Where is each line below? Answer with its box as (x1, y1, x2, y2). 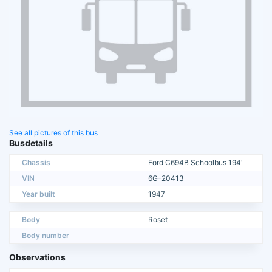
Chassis (22, 158, 50, 168)
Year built (22, 189, 55, 199)
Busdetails (9, 138, 53, 149)
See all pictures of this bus (9, 128, 98, 138)
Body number (22, 231, 69, 240)
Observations (9, 252, 66, 263)
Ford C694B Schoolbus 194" (148, 158, 244, 168)
